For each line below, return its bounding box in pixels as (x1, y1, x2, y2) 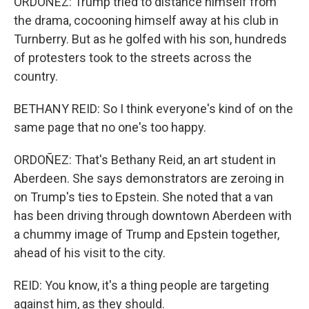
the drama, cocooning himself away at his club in (14, 13, 279, 28)
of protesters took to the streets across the (14, 50, 252, 65)
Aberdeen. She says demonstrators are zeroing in (14, 171, 284, 186)
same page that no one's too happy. (14, 120, 206, 134)
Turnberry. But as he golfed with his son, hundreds (14, 32, 287, 46)
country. (14, 69, 58, 83)
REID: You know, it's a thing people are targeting (14, 278, 269, 292)
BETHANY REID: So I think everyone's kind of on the (14, 101, 293, 116)
